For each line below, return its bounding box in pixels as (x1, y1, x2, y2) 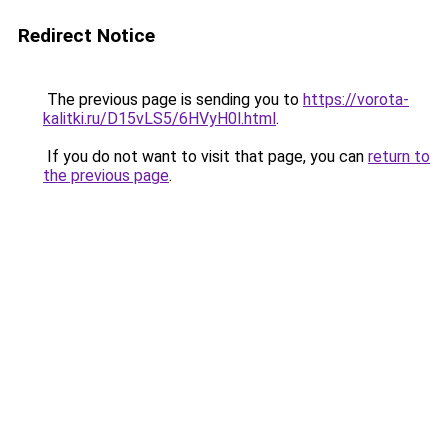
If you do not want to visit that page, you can (43, 147, 368, 166)
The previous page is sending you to (43, 90, 303, 109)
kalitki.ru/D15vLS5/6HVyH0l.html (43, 109, 276, 128)
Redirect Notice (18, 24, 155, 47)
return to (368, 147, 430, 166)
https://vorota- (303, 90, 409, 109)
